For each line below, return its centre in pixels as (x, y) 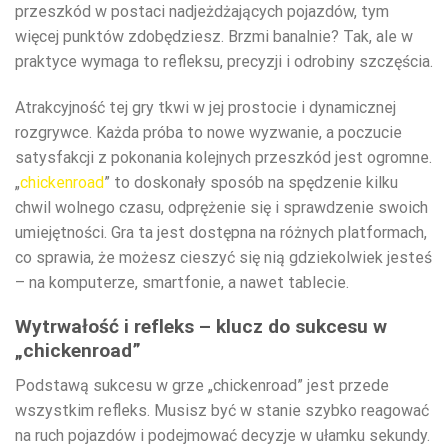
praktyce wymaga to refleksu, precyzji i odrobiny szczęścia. (224, 61)
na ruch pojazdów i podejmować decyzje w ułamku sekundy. (222, 435)
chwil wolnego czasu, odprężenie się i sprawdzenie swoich (221, 207)
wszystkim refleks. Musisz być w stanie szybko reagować (222, 410)
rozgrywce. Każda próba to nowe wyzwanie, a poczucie (208, 132)
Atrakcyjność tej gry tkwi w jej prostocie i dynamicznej (205, 107)
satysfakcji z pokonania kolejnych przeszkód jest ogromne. (223, 157)
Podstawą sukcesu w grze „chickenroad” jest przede (202, 385)
